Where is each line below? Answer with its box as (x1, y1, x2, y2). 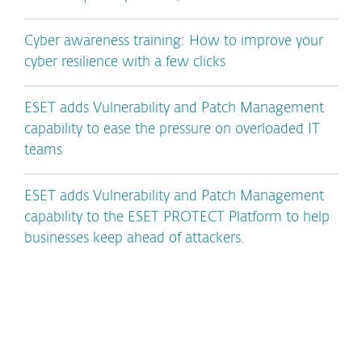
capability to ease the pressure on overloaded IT (24, 123, 320, 137)
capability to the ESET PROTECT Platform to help (24, 211, 330, 225)
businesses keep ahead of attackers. (24, 232, 244, 246)
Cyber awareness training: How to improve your (24, 35, 323, 49)
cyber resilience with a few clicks (24, 56, 225, 70)
